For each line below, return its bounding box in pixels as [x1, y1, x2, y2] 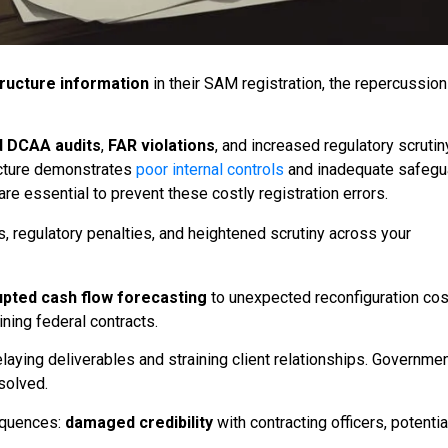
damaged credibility [65, 412, 213, 432]
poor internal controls [136, 160, 284, 180]
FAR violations [108, 136, 215, 156]
